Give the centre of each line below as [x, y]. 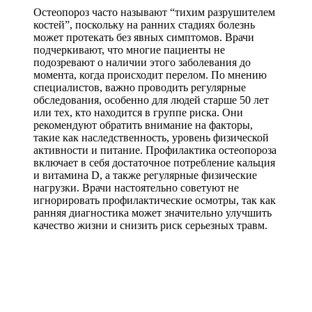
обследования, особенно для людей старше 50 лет [151, 100]
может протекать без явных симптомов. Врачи [144, 37]
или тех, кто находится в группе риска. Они [138, 112]
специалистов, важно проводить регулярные [140, 87]
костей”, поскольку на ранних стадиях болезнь [144, 24]
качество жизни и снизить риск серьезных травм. [150, 225]
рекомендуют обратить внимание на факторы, [143, 125]
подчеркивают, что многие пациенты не [129, 49]
